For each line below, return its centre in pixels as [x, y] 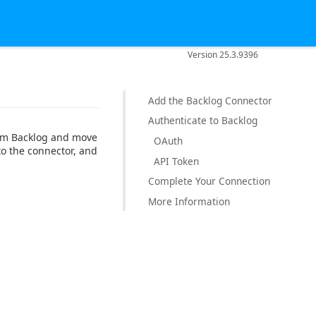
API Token [176, 161]
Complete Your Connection [209, 181]
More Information [189, 201]
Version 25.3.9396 [223, 54]
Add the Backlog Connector [210, 100]
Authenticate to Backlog [203, 121]
